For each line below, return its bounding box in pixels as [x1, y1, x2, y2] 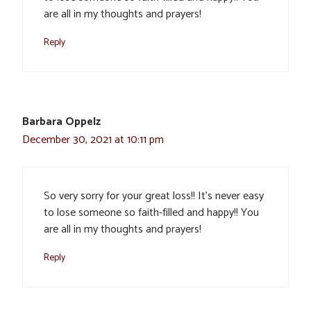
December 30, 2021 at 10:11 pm [22, 130, 164, 149]
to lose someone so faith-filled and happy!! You [44, 203, 259, 222]
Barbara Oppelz [22, 112, 101, 131]
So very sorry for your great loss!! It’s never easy [44, 186, 264, 205]
